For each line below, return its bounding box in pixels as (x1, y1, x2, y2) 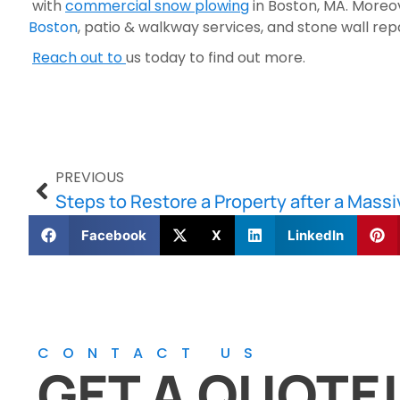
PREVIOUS (55, 167, 124, 187)
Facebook (80, 226, 146, 244)
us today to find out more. (126, 47, 305, 68)
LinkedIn (287, 226, 344, 244)
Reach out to (32, 47, 126, 68)
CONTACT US (37, 343, 266, 363)
